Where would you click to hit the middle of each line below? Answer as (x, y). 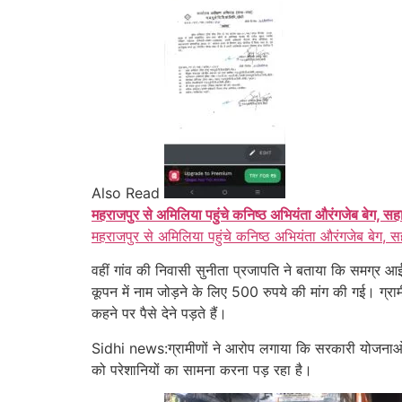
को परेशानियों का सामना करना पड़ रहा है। (202, 369)
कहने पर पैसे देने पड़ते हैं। (159, 314)
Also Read (126, 192)
